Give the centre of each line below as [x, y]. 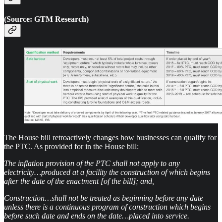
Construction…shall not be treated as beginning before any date [104, 198]
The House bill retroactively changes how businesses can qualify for [110, 137]
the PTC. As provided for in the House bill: [71, 146]
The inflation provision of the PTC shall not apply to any [92, 163]
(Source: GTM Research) [46, 19]
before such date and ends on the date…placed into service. [97, 216]
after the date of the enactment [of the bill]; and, [79, 181]
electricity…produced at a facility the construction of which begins [107, 172]
